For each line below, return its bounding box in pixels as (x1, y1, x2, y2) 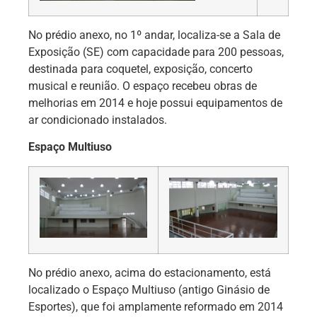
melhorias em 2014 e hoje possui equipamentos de (28, 96, 282, 110)
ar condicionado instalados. (28, 113, 167, 127)
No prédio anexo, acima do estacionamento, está (28, 265, 271, 279)
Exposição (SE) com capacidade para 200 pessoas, (28, 45, 284, 59)
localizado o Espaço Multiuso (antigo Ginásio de (28, 282, 270, 296)
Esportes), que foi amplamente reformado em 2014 (28, 299, 283, 313)
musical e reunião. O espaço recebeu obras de (28, 79, 257, 93)
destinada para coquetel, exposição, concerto (28, 62, 253, 76)
